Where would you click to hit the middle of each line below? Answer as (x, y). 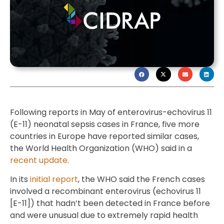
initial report (54, 179)
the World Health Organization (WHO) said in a (101, 148)
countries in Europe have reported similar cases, (104, 136)
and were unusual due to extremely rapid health (104, 215)
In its (20, 179)
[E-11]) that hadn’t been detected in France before (110, 203)
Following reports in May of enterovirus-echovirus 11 (111, 112)
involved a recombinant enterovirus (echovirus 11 (105, 191)
